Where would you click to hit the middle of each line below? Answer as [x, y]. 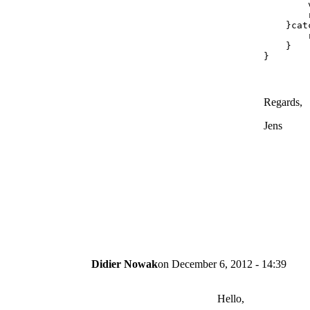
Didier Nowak [125, 264]
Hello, [231, 299]
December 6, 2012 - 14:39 [229, 264]
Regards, [283, 102]
